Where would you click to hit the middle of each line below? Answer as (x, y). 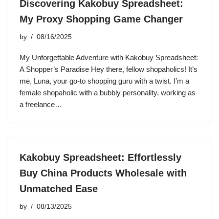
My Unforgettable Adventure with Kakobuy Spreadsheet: (109, 57)
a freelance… (42, 104)
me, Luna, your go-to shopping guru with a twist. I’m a (104, 81)
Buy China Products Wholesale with (103, 173)
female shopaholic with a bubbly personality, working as (108, 93)
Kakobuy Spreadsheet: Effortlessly (100, 157)
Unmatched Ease (59, 189)
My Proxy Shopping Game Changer (101, 19)
